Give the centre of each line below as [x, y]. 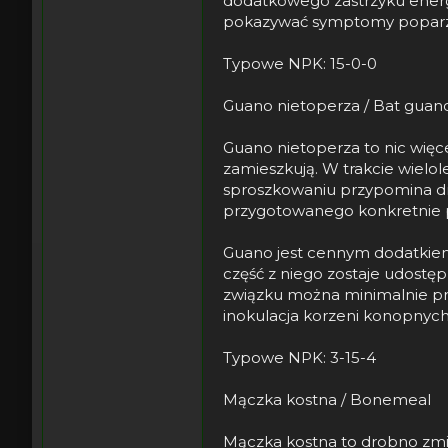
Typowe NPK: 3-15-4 [299, 357]
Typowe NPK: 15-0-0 [300, 63]
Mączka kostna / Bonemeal [327, 399]
